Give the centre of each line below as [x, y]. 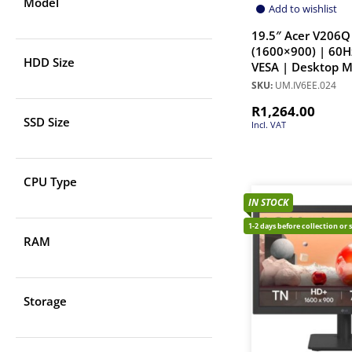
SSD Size [47, 122]
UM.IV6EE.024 [304, 86]
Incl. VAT [269, 125]
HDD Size [49, 62]
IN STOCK [268, 203]
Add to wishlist [303, 9]
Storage [45, 301]
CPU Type [50, 182]
